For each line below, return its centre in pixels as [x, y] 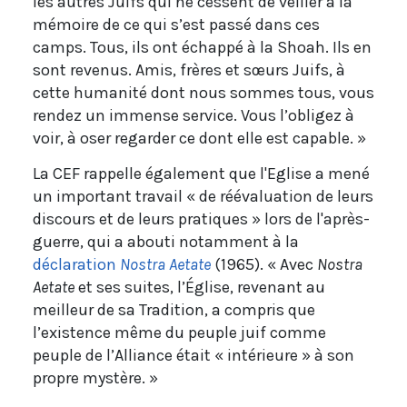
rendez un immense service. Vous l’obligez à [194, 116]
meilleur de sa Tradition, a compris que [174, 310]
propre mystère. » [95, 378]
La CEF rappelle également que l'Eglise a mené [201, 174]
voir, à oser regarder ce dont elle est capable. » [199, 139]
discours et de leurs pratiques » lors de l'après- [201, 219]
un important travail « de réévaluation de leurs [203, 197]
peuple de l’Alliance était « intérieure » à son [194, 356]
